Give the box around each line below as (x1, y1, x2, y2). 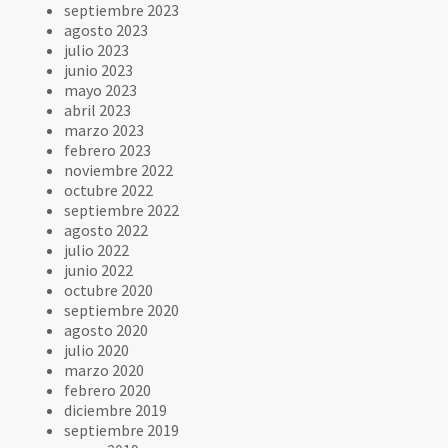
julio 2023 (64, 39, 130, 60)
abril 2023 (64, 99, 132, 120)
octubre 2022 (64, 179, 154, 200)
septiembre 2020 (64, 299, 180, 320)
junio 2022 (64, 259, 134, 280)
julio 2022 (64, 239, 130, 260)
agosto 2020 (64, 319, 149, 340)
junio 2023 (64, 59, 134, 80)
